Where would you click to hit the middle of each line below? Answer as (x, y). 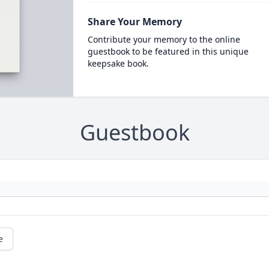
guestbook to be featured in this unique (168, 51)
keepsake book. (118, 63)
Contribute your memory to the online (164, 39)
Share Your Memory (134, 22)
